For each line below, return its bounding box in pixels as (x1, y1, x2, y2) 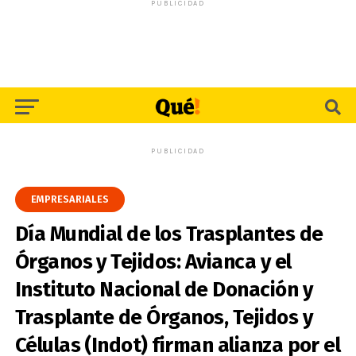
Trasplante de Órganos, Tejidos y (14, 305, 313, 330)
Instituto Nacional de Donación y (14, 277, 313, 302)
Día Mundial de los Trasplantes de (14, 222, 323, 246)
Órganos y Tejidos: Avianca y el (14, 250, 292, 274)
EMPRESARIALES (30, 193, 109, 205)
